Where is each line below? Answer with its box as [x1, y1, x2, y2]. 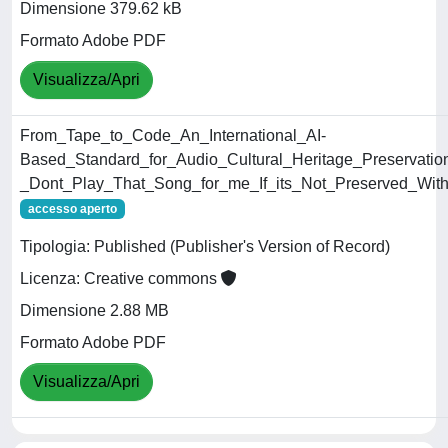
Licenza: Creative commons [20, 270, 221, 288]
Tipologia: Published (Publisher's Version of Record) [20, 238, 390, 256]
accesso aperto [27, 201, 117, 216]
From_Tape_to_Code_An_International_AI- [20, 126, 326, 144]
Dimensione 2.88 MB [20, 302, 169, 320]
